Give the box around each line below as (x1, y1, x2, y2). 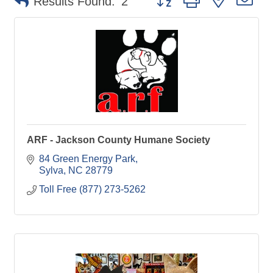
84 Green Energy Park (39, 154, 135, 164)
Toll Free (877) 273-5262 (39, 184, 146, 194)
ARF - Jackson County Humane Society (27, 135, 210, 145)
